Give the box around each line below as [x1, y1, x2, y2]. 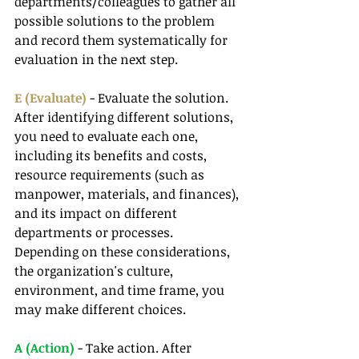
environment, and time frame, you [14, 281, 228, 300]
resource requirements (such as [14, 166, 208, 184]
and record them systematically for [14, 31, 231, 50]
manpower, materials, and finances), [14, 185, 242, 204]
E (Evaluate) [14, 89, 90, 107]
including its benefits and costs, [14, 147, 210, 165]
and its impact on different [14, 204, 180, 223]
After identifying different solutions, [14, 108, 236, 127]
